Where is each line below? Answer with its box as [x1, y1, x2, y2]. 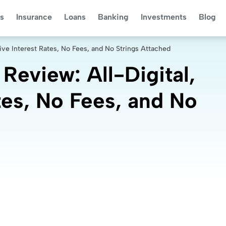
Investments [140, 12, 187, 22]
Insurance [16, 12, 52, 22]
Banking [97, 12, 129, 22]
